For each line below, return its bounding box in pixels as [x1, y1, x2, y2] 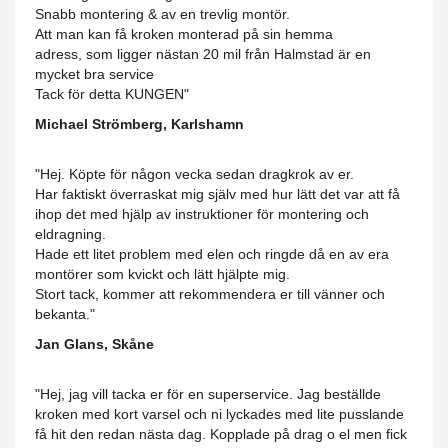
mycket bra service [35, 66, 154, 83]
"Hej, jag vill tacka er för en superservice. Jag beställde [35, 386, 381, 403]
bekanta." [35, 306, 95, 323]
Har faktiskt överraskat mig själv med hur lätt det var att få [35, 186, 400, 203]
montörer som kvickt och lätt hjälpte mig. [35, 266, 290, 283]
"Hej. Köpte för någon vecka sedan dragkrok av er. [35, 166, 354, 183]
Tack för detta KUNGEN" [35, 86, 189, 103]
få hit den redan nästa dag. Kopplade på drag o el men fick [35, 426, 407, 443]
